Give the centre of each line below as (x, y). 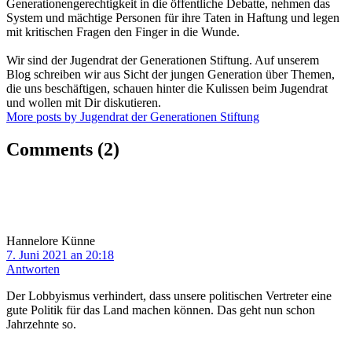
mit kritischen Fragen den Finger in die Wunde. (123, 31)
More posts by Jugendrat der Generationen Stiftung (133, 116)
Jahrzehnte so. (41, 324)
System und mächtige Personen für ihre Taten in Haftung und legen (173, 17)
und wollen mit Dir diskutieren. (84, 102)
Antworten (33, 269)
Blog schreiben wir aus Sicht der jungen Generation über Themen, (170, 74)
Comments (52, 150)
